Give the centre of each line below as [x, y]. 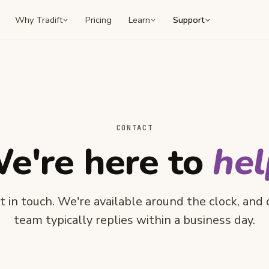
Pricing [99, 20]
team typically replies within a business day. [134, 220]
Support [189, 20]
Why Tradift [39, 20]
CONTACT [134, 128]
